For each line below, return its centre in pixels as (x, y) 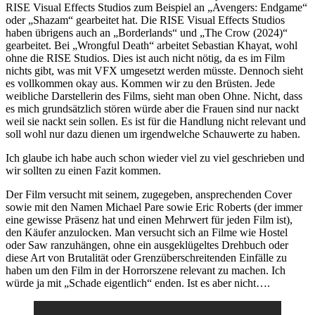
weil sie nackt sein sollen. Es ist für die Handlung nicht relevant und (156, 122)
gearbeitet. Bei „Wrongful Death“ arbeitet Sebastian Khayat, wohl (152, 46)
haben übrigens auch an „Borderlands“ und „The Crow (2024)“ (147, 33)
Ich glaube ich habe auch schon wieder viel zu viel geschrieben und (155, 158)
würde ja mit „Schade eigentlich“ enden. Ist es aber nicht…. (138, 283)
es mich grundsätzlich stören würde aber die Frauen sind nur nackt (152, 109)
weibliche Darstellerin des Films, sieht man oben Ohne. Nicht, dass (154, 96)
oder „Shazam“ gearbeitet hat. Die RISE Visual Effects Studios (145, 20)
